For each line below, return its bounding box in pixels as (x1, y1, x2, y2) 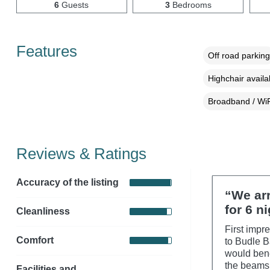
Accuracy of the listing (16, 177, 119, 188)
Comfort (16, 235, 54, 246)
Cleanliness (16, 206, 70, 217)
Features (16, 42, 77, 60)
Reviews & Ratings (16, 145, 146, 162)
